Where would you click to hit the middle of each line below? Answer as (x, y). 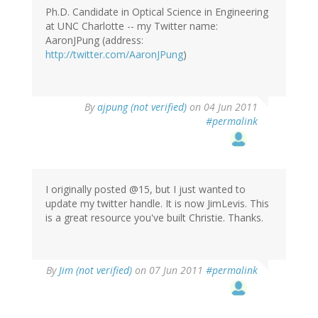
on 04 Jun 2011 (222, 107)
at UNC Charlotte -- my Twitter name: (132, 26)
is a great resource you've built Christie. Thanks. (154, 218)
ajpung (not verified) (142, 107)
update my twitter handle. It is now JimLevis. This (157, 204)
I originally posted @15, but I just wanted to (146, 190)
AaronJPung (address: (94, 40)
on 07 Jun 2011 (169, 270)
